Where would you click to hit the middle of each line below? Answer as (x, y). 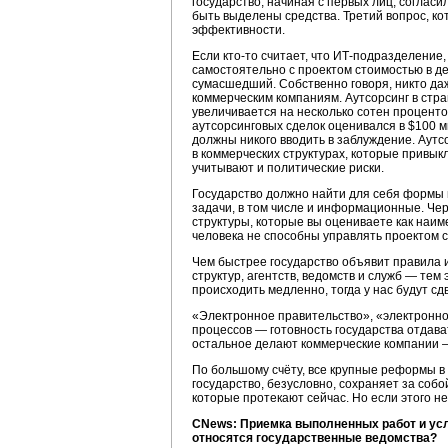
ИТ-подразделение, (389, 56)
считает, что (295, 56)
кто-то (240, 56)
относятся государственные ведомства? (314, 438)
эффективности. (238, 30)
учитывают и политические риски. (288, 168)
